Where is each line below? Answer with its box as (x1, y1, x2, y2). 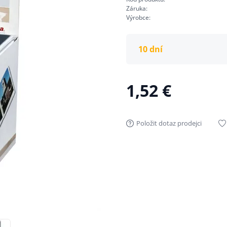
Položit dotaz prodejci (136, 119, 202, 128)
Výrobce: (126, 13, 150, 22)
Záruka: (126, 4, 147, 13)
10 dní (138, 43, 163, 55)
